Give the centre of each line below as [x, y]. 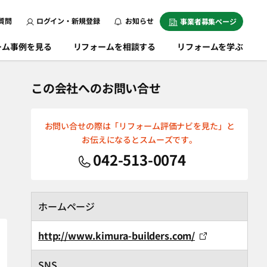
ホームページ [67, 206]
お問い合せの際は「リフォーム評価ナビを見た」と [139, 126]
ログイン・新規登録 [68, 21]
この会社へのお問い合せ [96, 88]
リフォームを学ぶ [210, 46]
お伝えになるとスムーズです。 [139, 139]
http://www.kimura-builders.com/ [117, 235]
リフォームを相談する [114, 46]
